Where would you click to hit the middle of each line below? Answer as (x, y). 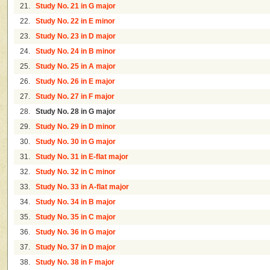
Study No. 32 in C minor (76, 172)
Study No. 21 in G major (76, 6)
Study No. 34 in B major (76, 202)
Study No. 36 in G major (76, 232)
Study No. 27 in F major (75, 97)
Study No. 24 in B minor (76, 52)
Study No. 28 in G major (76, 112)
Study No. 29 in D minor (76, 127)
